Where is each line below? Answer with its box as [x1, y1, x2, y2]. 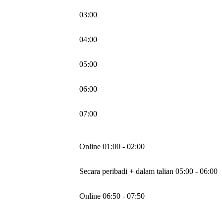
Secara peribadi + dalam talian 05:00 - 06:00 [79, 167, 218, 176]
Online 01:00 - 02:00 [79, 142, 145, 151]
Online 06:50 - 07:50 [79, 192, 145, 201]
